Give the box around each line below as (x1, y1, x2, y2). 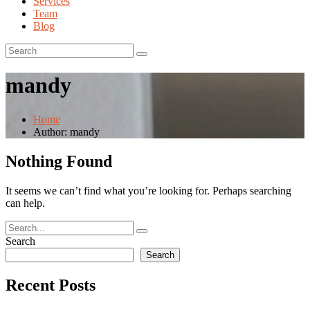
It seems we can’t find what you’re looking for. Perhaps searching (6, 184, 291, 197)
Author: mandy (33, 125, 100, 138)
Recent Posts (6, 275, 95, 294)
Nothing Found (6, 152, 112, 170)
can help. (6, 197, 45, 209)
